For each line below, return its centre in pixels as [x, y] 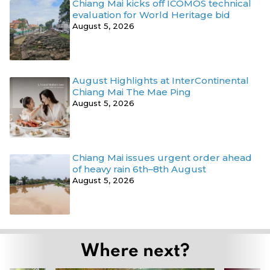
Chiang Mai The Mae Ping [132, 92]
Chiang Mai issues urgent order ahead [162, 157]
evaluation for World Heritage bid [151, 14]
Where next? [135, 249]
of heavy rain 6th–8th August [139, 169]
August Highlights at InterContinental [161, 80]
